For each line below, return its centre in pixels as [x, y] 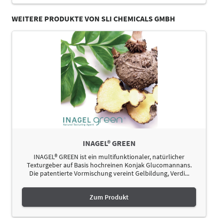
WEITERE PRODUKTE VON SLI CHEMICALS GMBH [93, 18]
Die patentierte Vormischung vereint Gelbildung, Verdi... [109, 173]
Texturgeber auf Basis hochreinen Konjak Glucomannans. [109, 165]
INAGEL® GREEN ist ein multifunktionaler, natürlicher [109, 156]
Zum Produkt [109, 197]
